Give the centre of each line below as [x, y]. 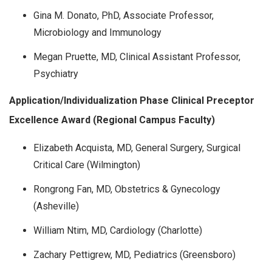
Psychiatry [56, 74]
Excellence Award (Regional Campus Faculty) [113, 120]
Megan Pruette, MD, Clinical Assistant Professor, [137, 57]
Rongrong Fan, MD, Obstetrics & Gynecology [127, 189]
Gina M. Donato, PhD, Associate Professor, [124, 16]
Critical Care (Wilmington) [87, 165]
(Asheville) [56, 206]
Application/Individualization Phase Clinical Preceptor [132, 101]
